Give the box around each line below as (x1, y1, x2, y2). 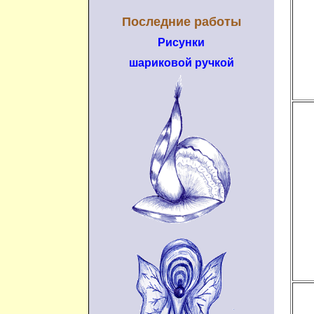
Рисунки (158, 36, 205, 48)
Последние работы (121, 15, 241, 29)
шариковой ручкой (128, 57, 234, 69)
